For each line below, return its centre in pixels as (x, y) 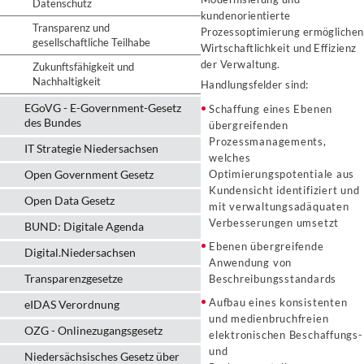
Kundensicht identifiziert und (284, 190)
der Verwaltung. (240, 64)
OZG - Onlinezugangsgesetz (93, 330)
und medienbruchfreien (269, 318)
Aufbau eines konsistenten (278, 302)
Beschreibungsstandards (273, 279)
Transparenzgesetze (74, 278)
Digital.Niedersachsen (80, 252)
